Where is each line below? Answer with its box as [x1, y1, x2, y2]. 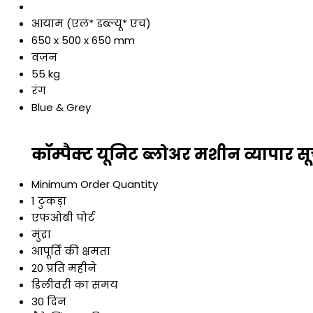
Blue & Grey [31, 100, 91, 115]
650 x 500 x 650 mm [31, 33, 135, 48]
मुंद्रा [31, 226, 51, 242]
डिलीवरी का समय [31, 277, 118, 292]
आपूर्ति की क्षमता [31, 243, 110, 259]
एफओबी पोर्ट [31, 210, 95, 225]
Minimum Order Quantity [31, 176, 158, 191]
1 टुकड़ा [31, 193, 66, 208]
